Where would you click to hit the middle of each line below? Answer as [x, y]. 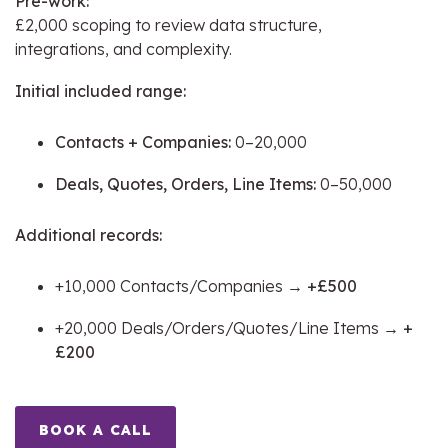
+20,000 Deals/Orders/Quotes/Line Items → [229, 328]
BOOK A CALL [95, 430]
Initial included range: [100, 91]
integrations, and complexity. [123, 49]
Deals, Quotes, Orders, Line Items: [185, 184]
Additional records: [88, 235]
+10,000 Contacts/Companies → [181, 286]
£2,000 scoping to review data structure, [168, 25]
